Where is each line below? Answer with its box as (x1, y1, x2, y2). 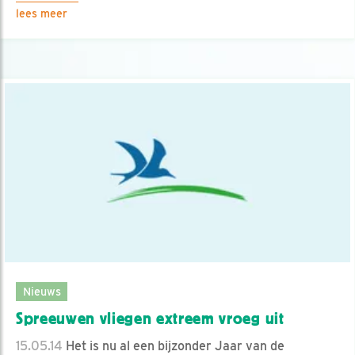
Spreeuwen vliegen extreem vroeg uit (16, 308, 284, 328)
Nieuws (22, 284, 61, 298)
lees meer (16, 7, 67, 21)
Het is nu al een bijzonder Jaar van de (63, 338, 284, 353)
